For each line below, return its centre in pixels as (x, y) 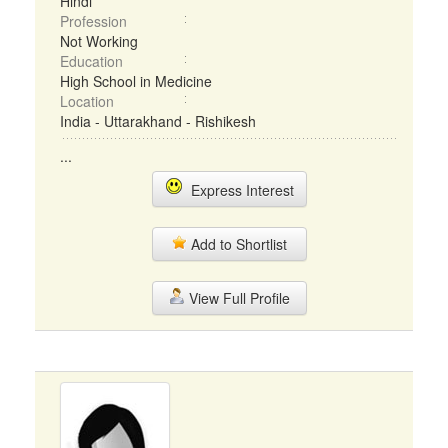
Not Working (99, 41)
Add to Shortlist (237, 244)
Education (91, 61)
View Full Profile (237, 298)
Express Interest (238, 190)
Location (87, 101)
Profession (93, 21)
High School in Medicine (136, 81)
